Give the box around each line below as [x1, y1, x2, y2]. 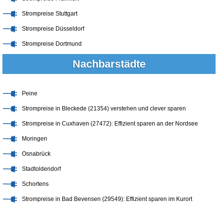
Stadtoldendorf [22, 165, 61, 172]
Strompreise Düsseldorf [22, 25, 84, 32]
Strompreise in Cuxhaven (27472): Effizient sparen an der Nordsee [22, 120, 198, 127]
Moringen [22, 135, 47, 142]
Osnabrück [22, 150, 51, 157]
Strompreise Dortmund [22, 40, 82, 47]
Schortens [22, 180, 49, 187]
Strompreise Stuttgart [22, 10, 77, 17]
